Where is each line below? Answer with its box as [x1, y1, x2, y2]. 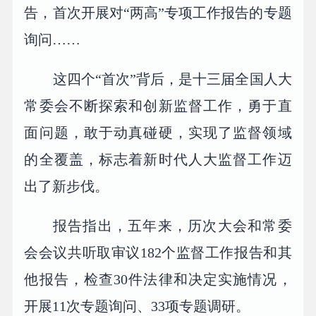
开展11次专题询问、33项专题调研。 [24, 298, 250, 315]
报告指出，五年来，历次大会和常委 [53, 218, 292, 234]
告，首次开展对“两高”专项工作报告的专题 [24, 5, 292, 21]
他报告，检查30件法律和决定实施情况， [24, 272, 292, 288]
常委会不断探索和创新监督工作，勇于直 [24, 98, 292, 114]
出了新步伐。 [24, 178, 109, 195]
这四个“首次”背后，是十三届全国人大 [53, 71, 292, 87]
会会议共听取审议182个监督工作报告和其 [24, 245, 292, 261]
